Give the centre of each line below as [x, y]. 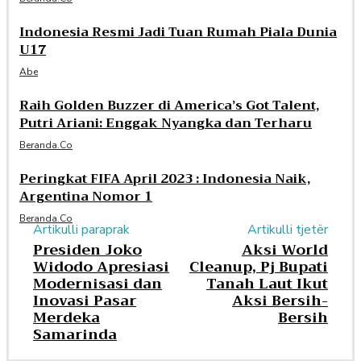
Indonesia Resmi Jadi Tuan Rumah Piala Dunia [178, 33]
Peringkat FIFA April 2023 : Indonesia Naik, [165, 179]
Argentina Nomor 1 [86, 197]
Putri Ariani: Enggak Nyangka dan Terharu [166, 124]
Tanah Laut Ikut [267, 284]
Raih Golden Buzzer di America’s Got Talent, [169, 106]
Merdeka [66, 318]
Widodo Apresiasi [101, 267]
